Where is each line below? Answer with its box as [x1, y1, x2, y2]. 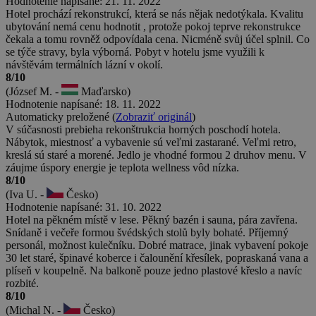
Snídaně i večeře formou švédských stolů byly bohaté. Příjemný [6, 226, 288, 238]
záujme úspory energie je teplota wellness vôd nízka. [6, 161, 239, 174]
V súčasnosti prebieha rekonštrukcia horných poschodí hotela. [6, 123, 281, 135]
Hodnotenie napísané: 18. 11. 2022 [6, 97, 161, 110]
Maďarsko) [78, 85, 130, 97]
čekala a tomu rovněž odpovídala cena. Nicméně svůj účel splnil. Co [6, 32, 310, 45]
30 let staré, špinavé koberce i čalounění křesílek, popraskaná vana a [6, 251, 308, 264]
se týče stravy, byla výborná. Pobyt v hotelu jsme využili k [6, 45, 265, 58]
